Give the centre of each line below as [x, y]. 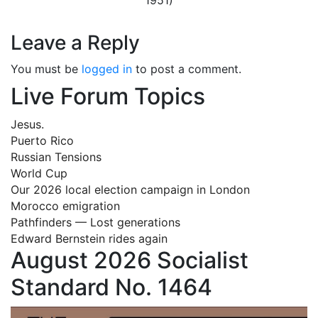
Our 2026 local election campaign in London [130, 189]
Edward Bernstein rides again [89, 238]
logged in [107, 68]
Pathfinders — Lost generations [95, 222]
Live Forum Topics [108, 96]
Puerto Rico [42, 140]
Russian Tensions [56, 157]
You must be [46, 68]
